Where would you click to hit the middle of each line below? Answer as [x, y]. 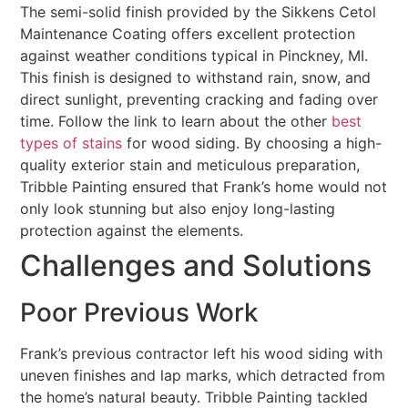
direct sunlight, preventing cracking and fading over [199, 100]
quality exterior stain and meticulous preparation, [190, 165]
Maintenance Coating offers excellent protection [188, 34]
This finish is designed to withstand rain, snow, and [196, 78]
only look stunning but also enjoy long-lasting [178, 209]
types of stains [71, 143]
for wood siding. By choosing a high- [252, 143]
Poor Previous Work [140, 313]
